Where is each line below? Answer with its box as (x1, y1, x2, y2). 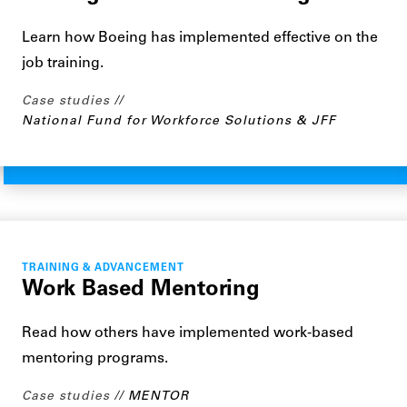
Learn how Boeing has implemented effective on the (22, 31, 378, 45)
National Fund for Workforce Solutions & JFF (22, 114, 336, 128)
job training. (22, 56, 104, 71)
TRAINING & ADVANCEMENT (22, 263, 184, 273)
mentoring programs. (22, 352, 168, 366)
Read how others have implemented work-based (22, 326, 353, 341)
